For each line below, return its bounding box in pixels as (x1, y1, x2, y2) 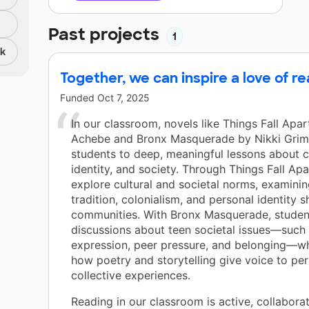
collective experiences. (71, 268, 190, 283)
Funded (60, 92, 97, 104)
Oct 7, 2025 (97, 92, 150, 104)
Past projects (48, 23, 163, 46)
